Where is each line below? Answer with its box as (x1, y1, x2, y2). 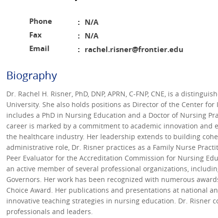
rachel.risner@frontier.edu (85, 44, 183, 54)
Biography (6, 68, 57, 82)
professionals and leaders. (6, 206, 93, 216)
